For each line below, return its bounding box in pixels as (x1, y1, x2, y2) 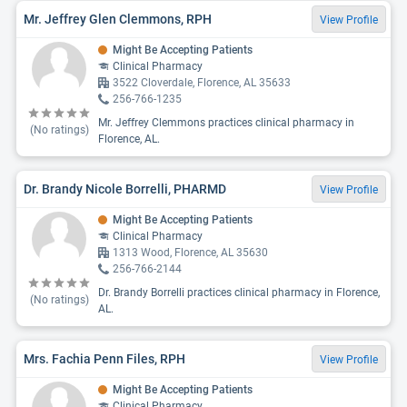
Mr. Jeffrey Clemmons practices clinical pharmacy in (98, 116, 354, 129)
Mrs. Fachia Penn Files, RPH (24, 351, 185, 366)
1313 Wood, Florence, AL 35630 (113, 246, 268, 259)
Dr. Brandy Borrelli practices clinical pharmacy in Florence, (98, 286, 380, 299)
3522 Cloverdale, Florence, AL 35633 (113, 76, 291, 89)
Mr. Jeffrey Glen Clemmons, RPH (24, 11, 212, 26)
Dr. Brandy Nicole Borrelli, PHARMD (24, 181, 226, 196)
